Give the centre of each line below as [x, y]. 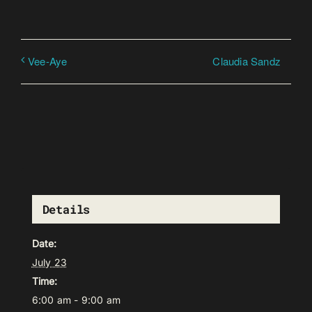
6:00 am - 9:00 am [76, 300]
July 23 [49, 263]
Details [66, 210]
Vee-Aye [48, 61]
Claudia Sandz [247, 61]
